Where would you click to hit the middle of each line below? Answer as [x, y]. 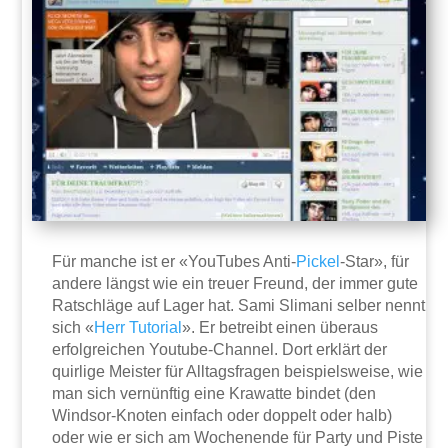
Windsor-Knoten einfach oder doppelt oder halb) [222, 416]
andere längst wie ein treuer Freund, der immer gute [235, 284]
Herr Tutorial [138, 328]
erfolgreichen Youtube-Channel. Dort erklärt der [220, 350]
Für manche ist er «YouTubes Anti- [174, 262]
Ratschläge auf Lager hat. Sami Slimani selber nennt [239, 306]
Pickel [318, 262]
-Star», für [375, 262]
